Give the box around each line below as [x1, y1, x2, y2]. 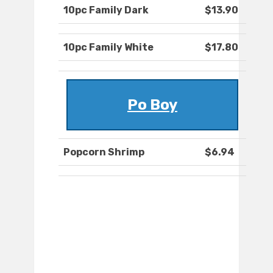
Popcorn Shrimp [63, 146, 144, 158]
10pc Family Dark [63, 4, 149, 16]
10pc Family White [63, 41, 154, 54]
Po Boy [127, 96, 177, 114]
